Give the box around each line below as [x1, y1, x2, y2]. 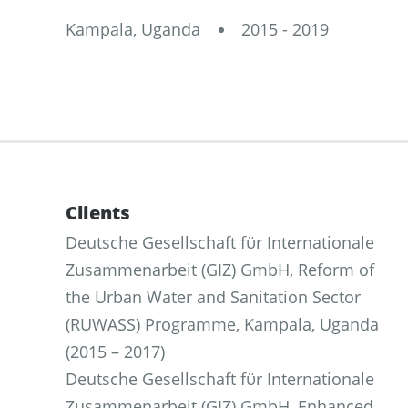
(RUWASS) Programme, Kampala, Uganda [66, 313, 379, 335]
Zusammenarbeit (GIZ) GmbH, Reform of [66, 259, 374, 280]
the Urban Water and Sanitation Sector [66, 286, 361, 308]
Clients [66, 200, 130, 225]
